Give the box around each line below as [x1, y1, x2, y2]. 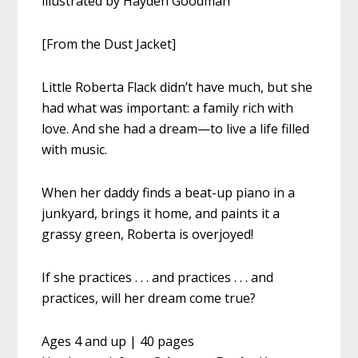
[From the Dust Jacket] [42, 34, 177, 53]
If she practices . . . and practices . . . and [42, 268, 274, 286]
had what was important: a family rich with [42, 98, 294, 117]
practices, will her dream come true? [42, 288, 257, 307]
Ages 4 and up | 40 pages [42, 332, 195, 350]
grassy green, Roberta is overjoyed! [42, 225, 254, 243]
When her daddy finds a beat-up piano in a [42, 183, 296, 201]
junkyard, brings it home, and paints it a [42, 204, 280, 222]
